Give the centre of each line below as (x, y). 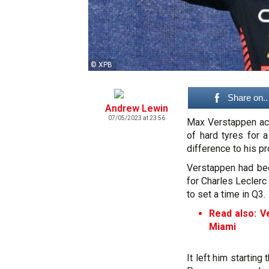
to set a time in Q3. (226, 194)
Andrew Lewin (136, 108)
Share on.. (247, 97)
